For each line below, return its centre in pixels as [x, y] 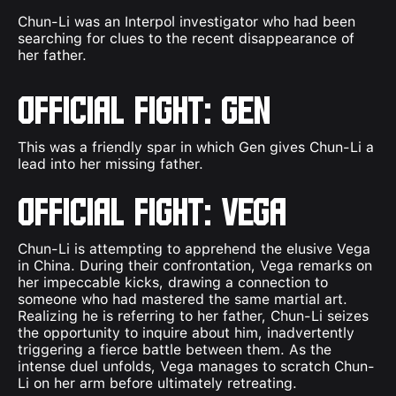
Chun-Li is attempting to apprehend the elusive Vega [194, 248]
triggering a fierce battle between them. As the [175, 349]
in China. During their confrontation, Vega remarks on [195, 265]
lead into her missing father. [110, 164]
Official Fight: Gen [144, 108]
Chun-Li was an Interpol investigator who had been [187, 21]
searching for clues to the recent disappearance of [186, 38]
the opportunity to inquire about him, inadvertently [186, 332]
